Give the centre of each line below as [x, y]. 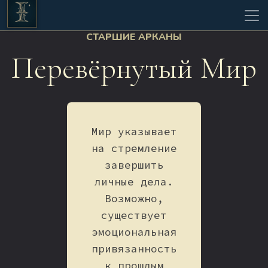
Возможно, [134, 199]
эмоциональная [134, 232]
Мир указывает [134, 132]
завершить [134, 165]
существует [134, 216]
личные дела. [134, 182]
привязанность [134, 249]
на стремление [134, 149]
